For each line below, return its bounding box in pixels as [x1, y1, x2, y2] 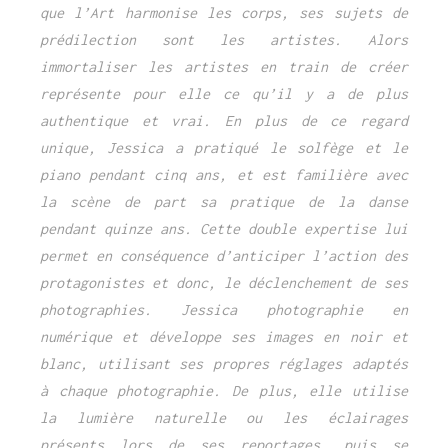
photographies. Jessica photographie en [40, 300, 408, 318]
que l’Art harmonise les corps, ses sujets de [40, 3, 408, 21]
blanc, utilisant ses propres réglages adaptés [40, 354, 408, 372]
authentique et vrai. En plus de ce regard [40, 111, 408, 129]
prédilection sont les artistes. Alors [40, 30, 408, 48]
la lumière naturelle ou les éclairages [40, 408, 408, 426]
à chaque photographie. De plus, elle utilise [40, 381, 408, 399]
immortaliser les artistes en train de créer [40, 57, 408, 75]
